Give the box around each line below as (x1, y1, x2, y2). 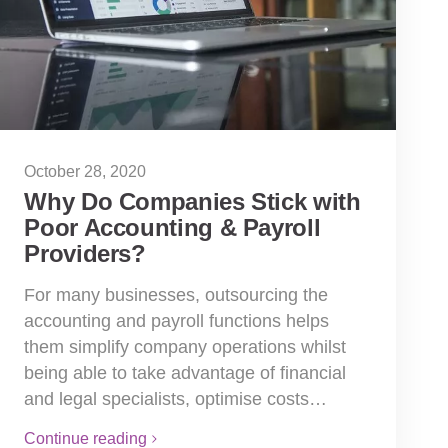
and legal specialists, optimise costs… (24, 389, 328, 410)
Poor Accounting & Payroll (24, 214, 321, 242)
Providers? (24, 240, 146, 268)
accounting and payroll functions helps (24, 311, 330, 332)
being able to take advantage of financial (24, 363, 347, 384)
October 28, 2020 (24, 163, 147, 181)
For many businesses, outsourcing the (24, 285, 329, 306)
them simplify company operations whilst (24, 337, 347, 358)
